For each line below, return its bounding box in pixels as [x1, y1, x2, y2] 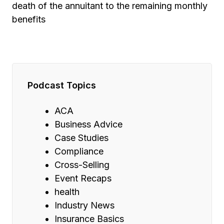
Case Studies [54, 132, 108, 143]
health [54, 186, 79, 197]
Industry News [54, 200, 114, 211]
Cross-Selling [54, 159, 109, 170]
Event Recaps [54, 173, 111, 184]
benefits [12, 14, 45, 25]
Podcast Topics [27, 80, 96, 91]
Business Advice [54, 119, 122, 130]
